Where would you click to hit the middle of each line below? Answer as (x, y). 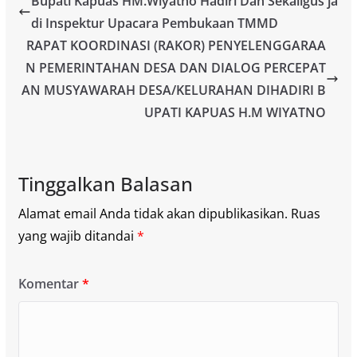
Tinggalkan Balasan (105, 183)
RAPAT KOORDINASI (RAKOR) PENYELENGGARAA (177, 45)
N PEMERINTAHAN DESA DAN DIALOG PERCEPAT (176, 67)
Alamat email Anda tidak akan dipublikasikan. (153, 213)
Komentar (50, 283)
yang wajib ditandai (77, 235)
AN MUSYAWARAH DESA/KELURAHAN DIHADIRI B (174, 90)
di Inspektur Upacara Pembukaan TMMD (154, 23)
